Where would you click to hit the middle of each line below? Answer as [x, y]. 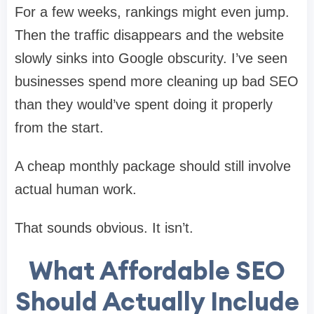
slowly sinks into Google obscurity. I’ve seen [151, 58]
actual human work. [76, 189]
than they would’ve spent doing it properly [144, 104]
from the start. [59, 127]
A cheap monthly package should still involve [153, 166]
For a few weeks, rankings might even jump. [152, 12]
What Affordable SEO [157, 270]
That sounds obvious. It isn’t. [104, 227]
